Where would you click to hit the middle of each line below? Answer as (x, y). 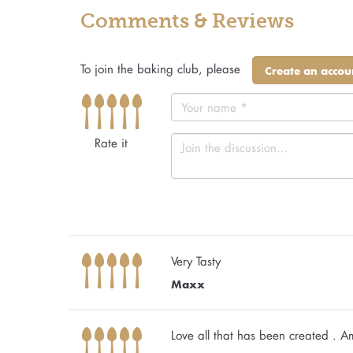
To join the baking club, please (160, 69)
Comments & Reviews (187, 21)
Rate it (111, 143)
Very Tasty (196, 261)
